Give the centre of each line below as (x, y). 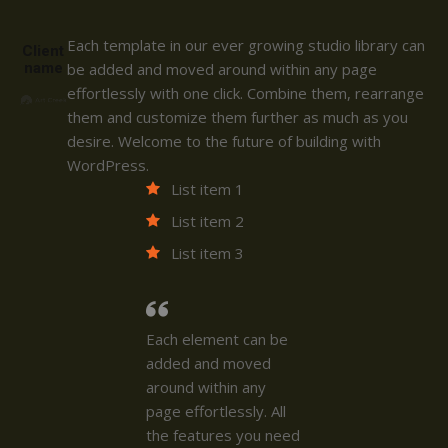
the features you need (222, 434)
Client (43, 50)
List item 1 (207, 188)
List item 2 (207, 220)
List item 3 (207, 252)
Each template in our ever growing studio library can (245, 44)
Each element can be (216, 338)
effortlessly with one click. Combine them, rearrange (245, 92)
